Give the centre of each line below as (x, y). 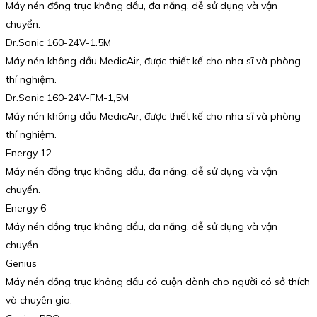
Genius (21, 263)
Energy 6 (26, 208)
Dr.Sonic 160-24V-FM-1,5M (67, 97)
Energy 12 (29, 152)
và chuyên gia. (39, 300)
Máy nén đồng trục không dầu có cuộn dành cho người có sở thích (158, 281)
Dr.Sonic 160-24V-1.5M (58, 42)
